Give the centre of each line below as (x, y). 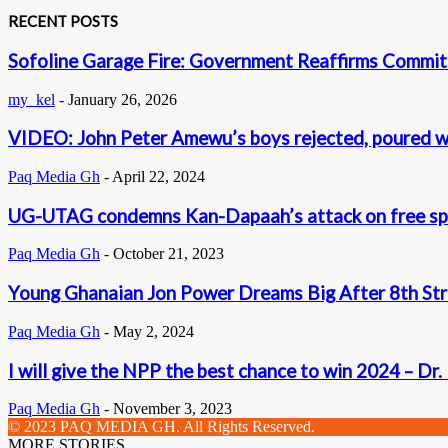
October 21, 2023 (168, 254)
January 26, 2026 (122, 99)
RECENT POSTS (63, 20)
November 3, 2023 (172, 409)
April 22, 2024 (158, 177)
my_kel (31, 99)
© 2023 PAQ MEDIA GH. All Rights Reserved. (161, 427)
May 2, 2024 (153, 331)
